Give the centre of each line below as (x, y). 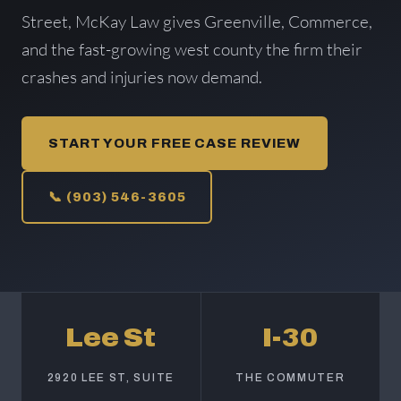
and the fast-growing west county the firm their (192, 49)
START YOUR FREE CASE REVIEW (175, 143)
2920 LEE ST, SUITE (111, 378)
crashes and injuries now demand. (142, 77)
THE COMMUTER (290, 378)
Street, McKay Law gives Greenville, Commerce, (197, 21)
